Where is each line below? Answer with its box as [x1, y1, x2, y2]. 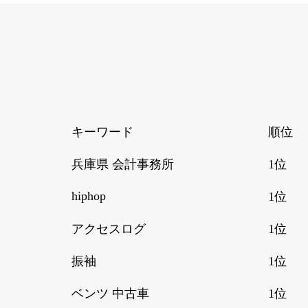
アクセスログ [71, 221, 146, 236]
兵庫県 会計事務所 [71, 157, 175, 171]
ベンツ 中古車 [71, 286, 150, 300]
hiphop [71, 188, 107, 203]
